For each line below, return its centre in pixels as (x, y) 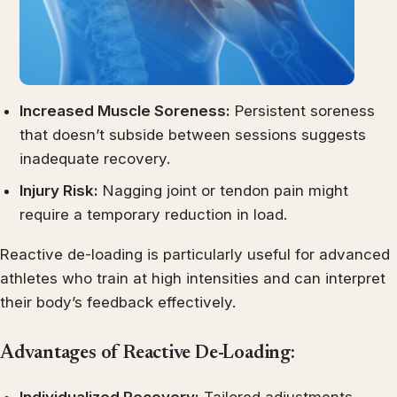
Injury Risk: (59, 190)
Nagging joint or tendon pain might (224, 190)
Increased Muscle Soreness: (125, 111)
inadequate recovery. (95, 159)
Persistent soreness (303, 111)
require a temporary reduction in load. (154, 214)
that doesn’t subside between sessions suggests (193, 135)
